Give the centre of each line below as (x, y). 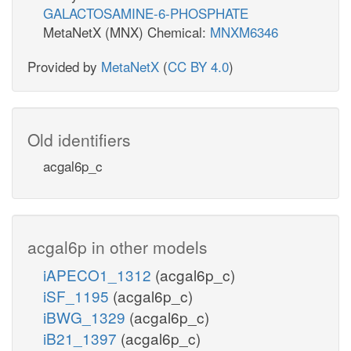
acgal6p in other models (118, 246)
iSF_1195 (78, 295)
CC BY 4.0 (198, 66)
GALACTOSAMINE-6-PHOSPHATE (146, 13)
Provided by (64, 66)
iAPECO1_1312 (99, 274)
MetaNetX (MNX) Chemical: (127, 31)
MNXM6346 (244, 31)
